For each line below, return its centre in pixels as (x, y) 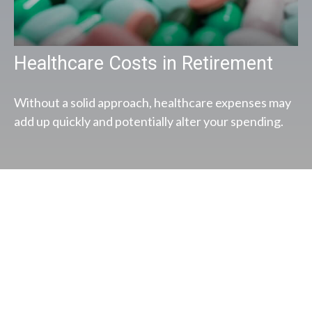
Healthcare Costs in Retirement (143, 64)
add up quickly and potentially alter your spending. (149, 122)
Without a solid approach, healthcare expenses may (153, 103)
